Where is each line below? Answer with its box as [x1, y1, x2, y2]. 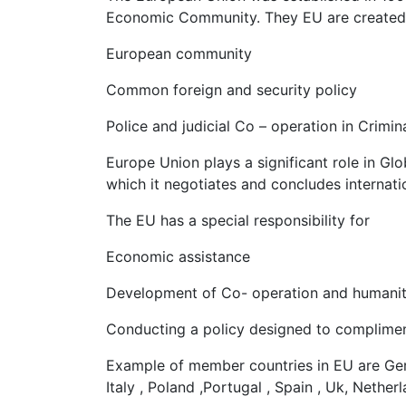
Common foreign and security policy [106, 81, 357, 100]
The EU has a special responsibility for [106, 211, 370, 230]
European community [106, 44, 252, 63]
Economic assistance [106, 247, 250, 266]
